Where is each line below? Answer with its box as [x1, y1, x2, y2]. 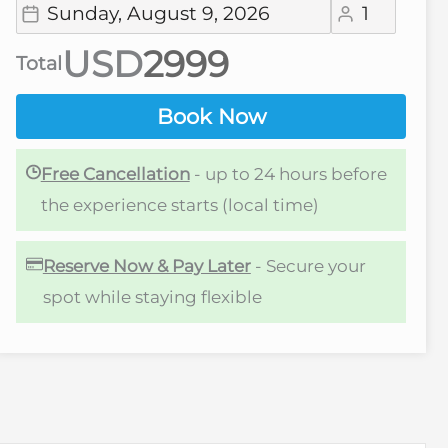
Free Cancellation [40, 163, 190, 184]
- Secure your [250, 255, 366, 276]
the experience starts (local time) [40, 194, 319, 215]
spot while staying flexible [42, 286, 262, 307]
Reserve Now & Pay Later [42, 255, 251, 276]
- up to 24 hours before [189, 163, 387, 184]
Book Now [156, 103, 266, 129]
